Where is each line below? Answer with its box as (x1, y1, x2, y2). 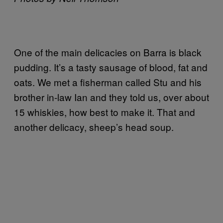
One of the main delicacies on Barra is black (14, 45, 202, 59)
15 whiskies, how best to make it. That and (14, 105, 195, 118)
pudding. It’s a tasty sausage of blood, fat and (14, 60, 208, 74)
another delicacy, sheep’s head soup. (14, 119, 174, 133)
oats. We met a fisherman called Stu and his (14, 75, 202, 89)
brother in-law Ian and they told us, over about (14, 90, 209, 104)
